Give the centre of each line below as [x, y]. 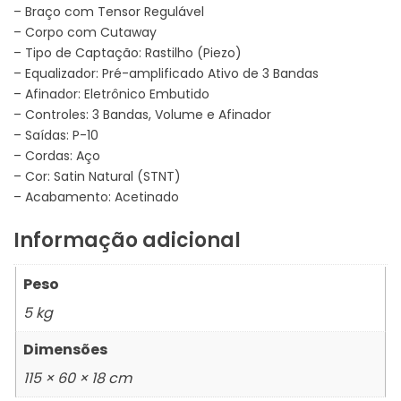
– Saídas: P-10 [56, 135]
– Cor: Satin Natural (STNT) [97, 176]
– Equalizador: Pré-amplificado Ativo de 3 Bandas [166, 73]
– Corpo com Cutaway [85, 32]
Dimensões [65, 349]
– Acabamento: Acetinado [96, 196]
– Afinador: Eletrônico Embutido [111, 94]
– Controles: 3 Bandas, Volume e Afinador [142, 114]
